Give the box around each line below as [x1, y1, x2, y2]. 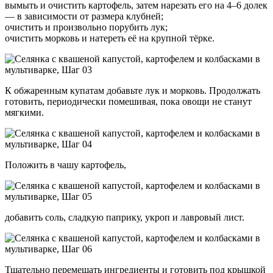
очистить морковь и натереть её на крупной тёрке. [5, 32, 214, 43]
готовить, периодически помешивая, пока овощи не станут [5, 96, 252, 107]
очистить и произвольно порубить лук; [5, 21, 168, 32]
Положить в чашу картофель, [5, 159, 126, 170]
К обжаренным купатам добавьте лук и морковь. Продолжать [5, 85, 260, 96]
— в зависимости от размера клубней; [5, 10, 163, 21]
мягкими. [5, 107, 44, 118]
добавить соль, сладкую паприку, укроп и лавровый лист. [5, 211, 244, 222]
